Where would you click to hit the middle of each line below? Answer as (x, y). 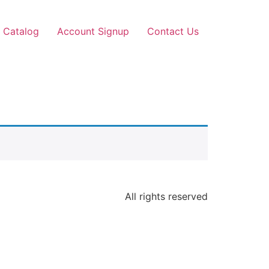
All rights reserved (166, 196)
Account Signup (93, 31)
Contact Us (173, 31)
